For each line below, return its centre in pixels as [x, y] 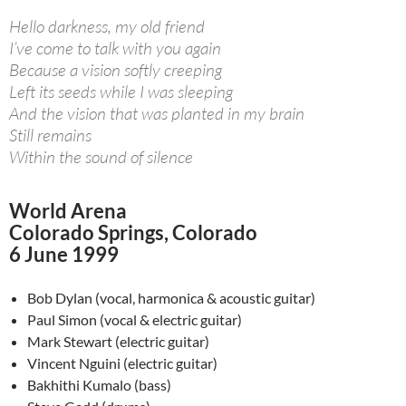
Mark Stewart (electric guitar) [118, 342]
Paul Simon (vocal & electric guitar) [135, 320]
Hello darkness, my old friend [107, 27]
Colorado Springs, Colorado [133, 233]
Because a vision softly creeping [116, 70]
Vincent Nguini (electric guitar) [122, 363]
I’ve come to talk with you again [115, 48]
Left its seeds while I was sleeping [121, 92]
